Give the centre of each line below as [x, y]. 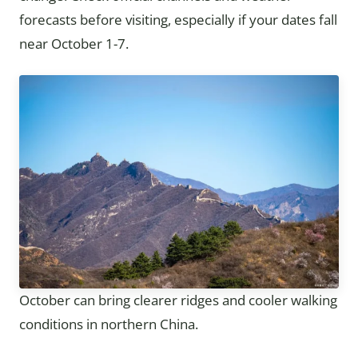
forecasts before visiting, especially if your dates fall [178, 20]
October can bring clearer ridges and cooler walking [178, 300]
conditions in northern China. [109, 324]
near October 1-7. [74, 44]
